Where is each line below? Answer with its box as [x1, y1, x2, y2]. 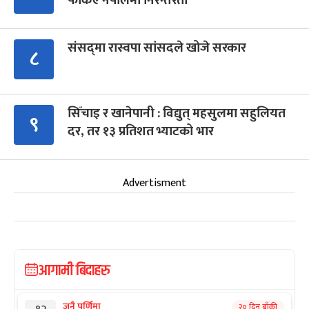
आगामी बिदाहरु [38, 259, 110, 283]
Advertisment [123, 173, 186, 192]
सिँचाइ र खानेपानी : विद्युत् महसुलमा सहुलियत [68, 102, 286, 124]
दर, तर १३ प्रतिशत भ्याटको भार [68, 120, 214, 142]
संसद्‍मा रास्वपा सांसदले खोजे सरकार [68, 37, 246, 59]
